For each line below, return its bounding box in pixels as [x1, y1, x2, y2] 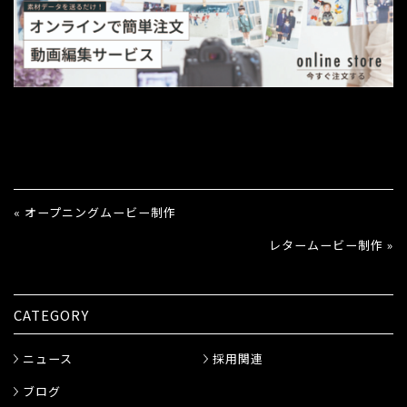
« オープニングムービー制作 [14, 203, 176, 222]
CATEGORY [14, 304, 89, 324]
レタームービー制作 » [269, 236, 393, 254]
